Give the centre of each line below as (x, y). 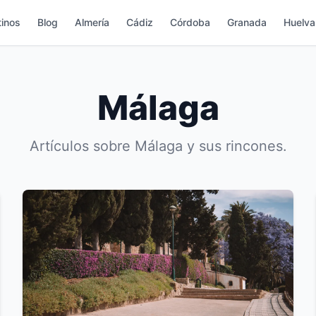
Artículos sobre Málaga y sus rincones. (158, 146)
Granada (247, 22)
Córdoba (190, 22)
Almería (92, 22)
